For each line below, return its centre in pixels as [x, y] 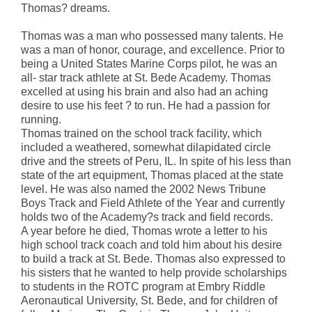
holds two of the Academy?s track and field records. [147, 217]
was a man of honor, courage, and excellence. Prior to [153, 49]
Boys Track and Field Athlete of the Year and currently [153, 203]
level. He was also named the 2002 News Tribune [143, 189]
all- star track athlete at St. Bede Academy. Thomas [146, 77]
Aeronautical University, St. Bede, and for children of [149, 300]
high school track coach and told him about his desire [151, 244]
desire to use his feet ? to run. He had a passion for [146, 105]
